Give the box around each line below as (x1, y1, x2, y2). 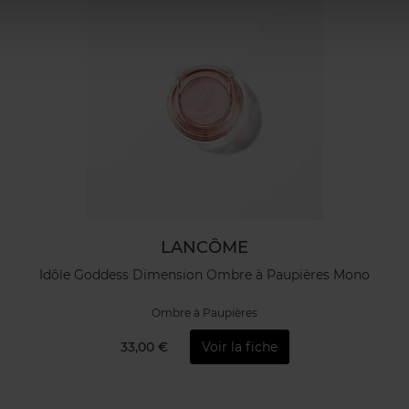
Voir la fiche (201, 338, 278, 355)
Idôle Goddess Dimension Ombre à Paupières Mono (39, 266, 370, 283)
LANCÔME (161, 237, 248, 257)
